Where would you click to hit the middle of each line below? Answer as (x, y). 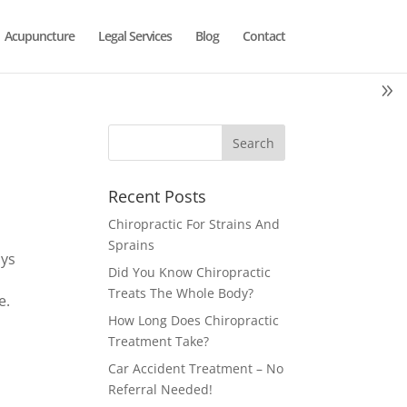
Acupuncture (39, 36)
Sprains (132, 245)
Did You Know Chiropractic (190, 272)
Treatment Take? (159, 341)
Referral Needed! (161, 389)
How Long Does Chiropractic (194, 320)
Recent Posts (158, 196)
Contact (263, 36)
